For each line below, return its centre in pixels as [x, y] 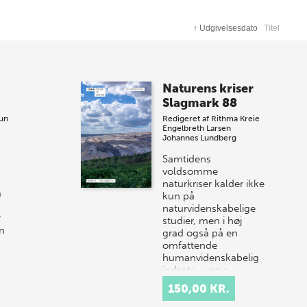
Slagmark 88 [200, 103]
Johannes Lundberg [200, 138]
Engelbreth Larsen [197, 128]
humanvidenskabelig [211, 258]
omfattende [190, 246]
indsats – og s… [199, 270]
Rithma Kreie [236, 119]
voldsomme [191, 172]
